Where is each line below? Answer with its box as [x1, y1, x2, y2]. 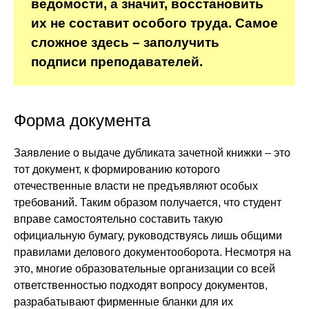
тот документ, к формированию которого [14, 163, 220, 175]
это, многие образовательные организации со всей [14, 263, 275, 275]
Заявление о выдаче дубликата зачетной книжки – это [14, 147, 290, 159]
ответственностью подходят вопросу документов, [14, 279, 268, 291]
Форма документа [14, 111, 150, 130]
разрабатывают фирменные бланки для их [14, 296, 233, 308]
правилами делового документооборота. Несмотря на [14, 246, 291, 258]
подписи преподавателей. [31, 54, 203, 69]
